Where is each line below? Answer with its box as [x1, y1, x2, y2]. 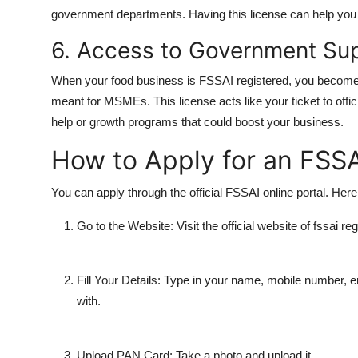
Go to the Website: [77, 218, 177, 233]
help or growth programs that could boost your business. [51, 114, 344, 129]
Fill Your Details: [77, 272, 164, 287]
